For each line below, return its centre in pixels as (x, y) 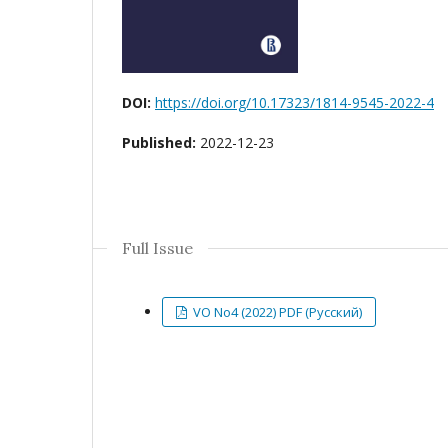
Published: (161, 142)
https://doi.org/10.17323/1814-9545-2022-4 (294, 102)
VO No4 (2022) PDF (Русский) (276, 311)
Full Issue (157, 247)
